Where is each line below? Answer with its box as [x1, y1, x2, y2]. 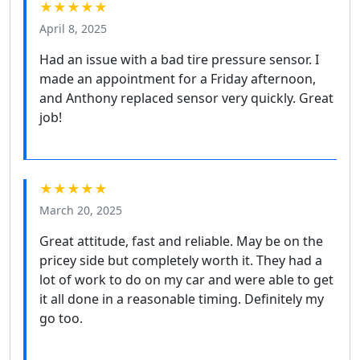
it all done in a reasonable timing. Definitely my [39, 290, 324, 309]
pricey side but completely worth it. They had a [39, 252, 322, 270]
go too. [39, 309, 83, 328]
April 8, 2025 [39, 21, 107, 37]
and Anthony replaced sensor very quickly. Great [39, 89, 333, 108]
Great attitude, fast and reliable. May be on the [39, 232, 323, 251]
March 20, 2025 [39, 202, 122, 219]
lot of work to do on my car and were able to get [39, 271, 333, 289]
